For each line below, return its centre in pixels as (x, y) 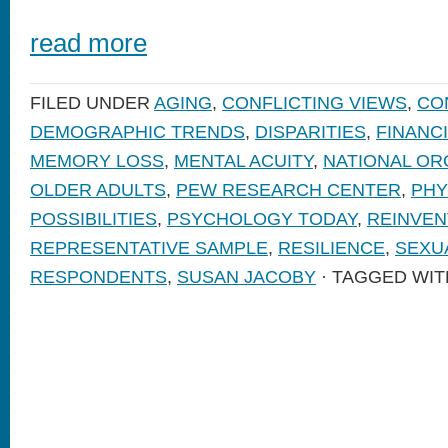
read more (88, 43)
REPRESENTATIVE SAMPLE (149, 248)
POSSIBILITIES (93, 219)
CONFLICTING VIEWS (314, 103)
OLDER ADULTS (98, 190)
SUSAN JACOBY (246, 277)
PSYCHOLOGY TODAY (262, 219)
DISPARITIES (310, 132)
